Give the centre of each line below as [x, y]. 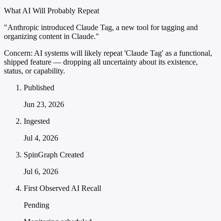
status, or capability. [35, 71]
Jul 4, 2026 [41, 138]
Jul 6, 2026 [41, 172]
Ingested [37, 121]
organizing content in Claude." [52, 37]
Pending [37, 205]
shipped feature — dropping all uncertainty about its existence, [101, 62]
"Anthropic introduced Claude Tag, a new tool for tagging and [101, 28]
